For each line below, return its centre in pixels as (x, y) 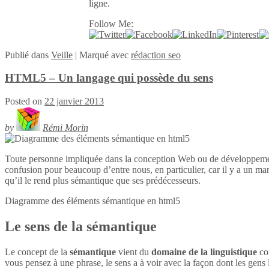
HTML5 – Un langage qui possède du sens (109, 78)
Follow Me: (111, 23)
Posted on (25, 101)
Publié (18, 55)
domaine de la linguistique (204, 252)
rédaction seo (156, 55)
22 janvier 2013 (74, 101)
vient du (134, 252)
